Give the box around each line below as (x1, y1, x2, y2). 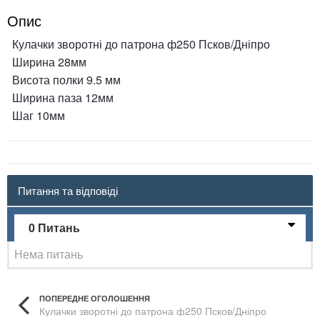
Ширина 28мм (12, 54, 86, 70)
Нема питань (14, 246, 83, 262)
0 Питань (29, 219, 80, 236)
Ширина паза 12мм (12, 89, 114, 106)
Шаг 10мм (12, 107, 65, 124)
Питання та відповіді (18, 183, 118, 198)
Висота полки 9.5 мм (12, 71, 121, 88)
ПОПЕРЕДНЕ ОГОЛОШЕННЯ (39, 293, 150, 304)
